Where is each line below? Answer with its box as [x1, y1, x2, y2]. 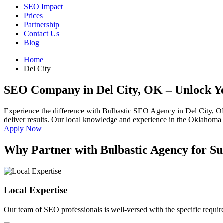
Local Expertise [4, 185, 67, 196]
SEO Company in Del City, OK [4, 83, 166, 96]
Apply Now [4, 124, 42, 133]
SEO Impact [24, 2, 63, 11]
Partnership [24, 20, 59, 29]
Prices [24, 11, 43, 20]
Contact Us [24, 29, 59, 38]
